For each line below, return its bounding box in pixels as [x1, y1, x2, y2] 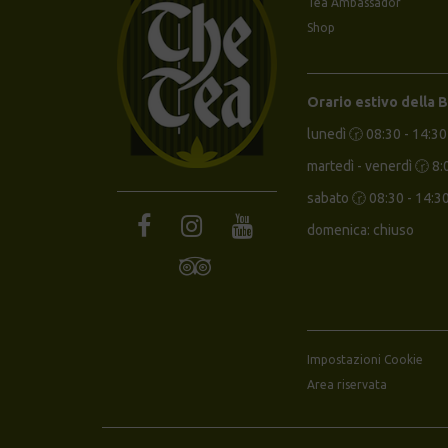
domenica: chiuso [307, 221, 417, 238]
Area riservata [307, 377, 387, 391]
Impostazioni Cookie [307, 352, 423, 366]
